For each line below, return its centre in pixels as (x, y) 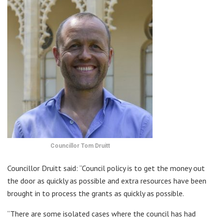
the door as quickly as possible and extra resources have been (107, 180)
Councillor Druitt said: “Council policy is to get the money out (106, 168)
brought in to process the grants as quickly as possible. (96, 193)
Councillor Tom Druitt (80, 146)
